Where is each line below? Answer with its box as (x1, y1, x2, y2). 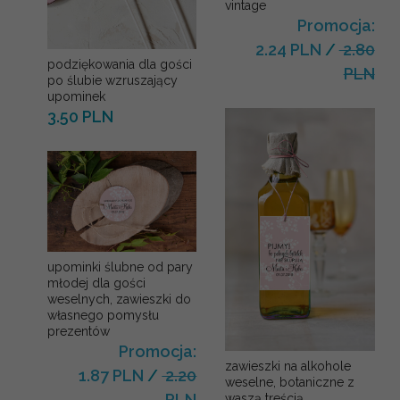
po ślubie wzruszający (47, 72, 178, 87)
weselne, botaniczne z (225, 374, 355, 389)
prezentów (47, 324, 110, 339)
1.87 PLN (79, 366, 145, 386)
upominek (47, 88, 105, 104)
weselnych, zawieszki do (47, 292, 191, 307)
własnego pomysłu (47, 308, 159, 323)
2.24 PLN (254, 40, 321, 60)
